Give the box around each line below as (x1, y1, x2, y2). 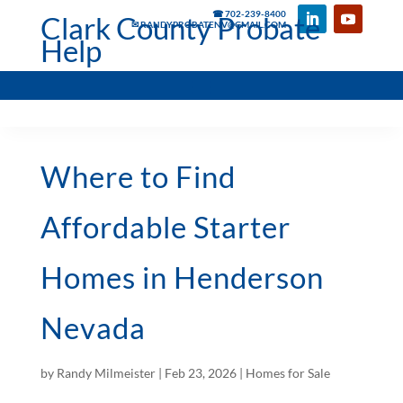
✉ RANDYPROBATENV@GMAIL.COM (131, 19, 287, 30)
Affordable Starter (40, 208, 291, 245)
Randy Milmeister (56, 364, 156, 381)
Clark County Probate (40, 10, 320, 46)
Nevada (40, 309, 146, 345)
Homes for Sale (245, 364, 330, 381)
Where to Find (40, 157, 236, 194)
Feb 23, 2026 (164, 364, 237, 381)
